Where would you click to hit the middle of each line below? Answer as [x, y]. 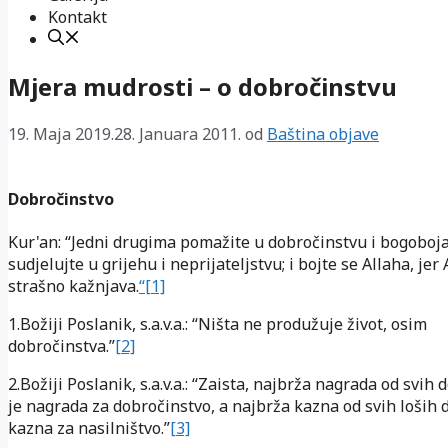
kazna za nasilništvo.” [89, 428]
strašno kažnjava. [73, 286]
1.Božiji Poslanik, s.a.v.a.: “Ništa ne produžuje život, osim [217, 324]
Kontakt [77, 17]
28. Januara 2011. [177, 133]
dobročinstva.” [61, 346]
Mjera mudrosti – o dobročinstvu [202, 86]
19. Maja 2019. [61, 133]
